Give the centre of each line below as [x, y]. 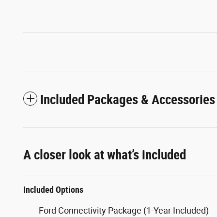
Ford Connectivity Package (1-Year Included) [124, 210]
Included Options [53, 189]
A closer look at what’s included [105, 155]
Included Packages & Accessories [128, 100]
